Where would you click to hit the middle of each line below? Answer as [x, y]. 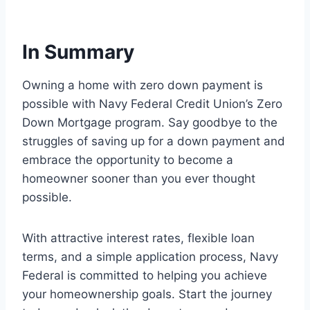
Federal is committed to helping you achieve [145, 276]
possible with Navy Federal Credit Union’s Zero [152, 104]
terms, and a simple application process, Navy [150, 257]
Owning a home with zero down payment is [143, 85]
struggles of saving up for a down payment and [154, 142]
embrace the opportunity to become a [128, 160]
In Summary [78, 52]
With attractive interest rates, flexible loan [138, 238]
